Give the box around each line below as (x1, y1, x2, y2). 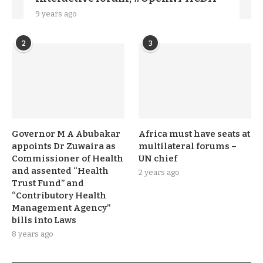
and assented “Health (12, 165, 109, 176)
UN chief (139, 153, 178, 164)
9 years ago (35, 9, 77, 18)
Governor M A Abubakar (12, 128, 120, 139)
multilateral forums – (139, 140, 237, 151)
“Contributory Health (12, 190, 106, 201)
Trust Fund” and (12, 177, 84, 188)
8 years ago (12, 229, 53, 238)
